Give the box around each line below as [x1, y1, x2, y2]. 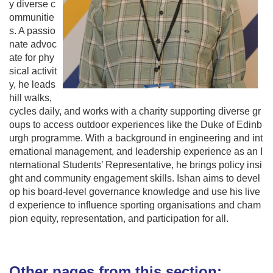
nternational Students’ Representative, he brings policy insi [9, 159, 262, 170]
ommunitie [9, 12, 54, 23]
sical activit [9, 65, 57, 76]
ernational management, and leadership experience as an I [9, 146, 263, 157]
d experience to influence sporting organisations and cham [9, 199, 261, 210]
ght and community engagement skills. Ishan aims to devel [9, 172, 260, 183]
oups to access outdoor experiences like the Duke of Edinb [9, 119, 262, 130]
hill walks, [9, 92, 52, 103]
